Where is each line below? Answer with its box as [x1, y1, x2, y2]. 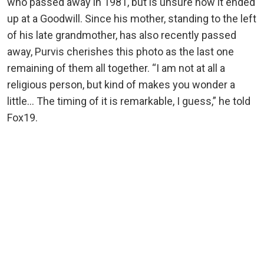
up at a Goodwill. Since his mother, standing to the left [7, 12, 256, 25]
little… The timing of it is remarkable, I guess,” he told [7, 95, 250, 108]
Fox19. [7, 111, 38, 124]
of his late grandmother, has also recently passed [7, 29, 236, 42]
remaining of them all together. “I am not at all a [7, 62, 225, 75]
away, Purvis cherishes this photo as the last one [7, 45, 234, 58]
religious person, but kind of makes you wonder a [7, 78, 235, 91]
